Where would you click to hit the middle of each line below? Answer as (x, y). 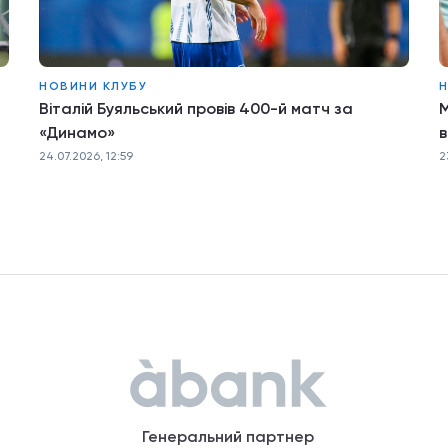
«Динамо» (77, 132)
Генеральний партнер (228, 436)
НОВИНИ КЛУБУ (93, 86)
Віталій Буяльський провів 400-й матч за (196, 108)
